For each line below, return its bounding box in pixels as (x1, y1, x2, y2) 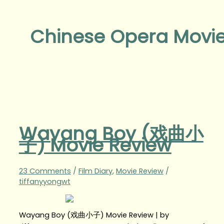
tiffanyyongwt (18, 176, 70, 186)
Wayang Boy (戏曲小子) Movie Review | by (18, 210, 169, 220)
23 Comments (18, 165, 71, 176)
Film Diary (78, 165, 112, 176)
